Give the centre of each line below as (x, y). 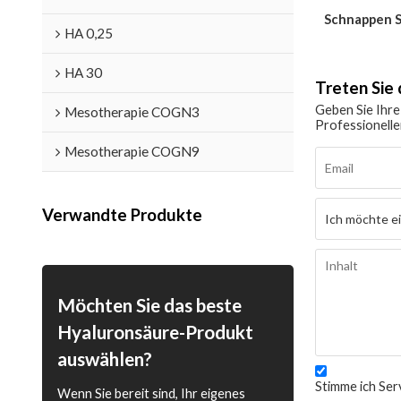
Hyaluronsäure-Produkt (155, 333)
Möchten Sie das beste (149, 306)
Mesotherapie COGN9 (132, 151)
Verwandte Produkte (122, 215)
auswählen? (104, 359)
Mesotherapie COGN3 (132, 111)
